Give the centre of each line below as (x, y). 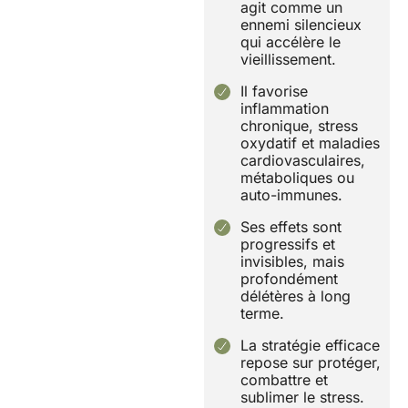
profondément (289, 279)
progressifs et (288, 245)
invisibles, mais (292, 262)
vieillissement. (288, 60)
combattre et (284, 380)
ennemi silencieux (301, 25)
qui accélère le (291, 42)
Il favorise (274, 92)
